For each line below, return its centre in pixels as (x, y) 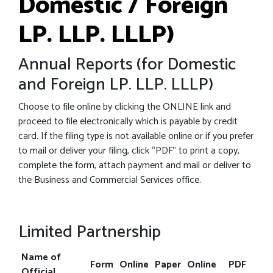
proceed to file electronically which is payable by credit (128, 122)
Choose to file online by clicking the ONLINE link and (125, 107)
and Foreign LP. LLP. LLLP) (116, 85)
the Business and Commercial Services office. (110, 180)
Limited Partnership (90, 232)
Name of (41, 257)
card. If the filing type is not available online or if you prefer (136, 136)
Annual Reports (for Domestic (127, 65)
